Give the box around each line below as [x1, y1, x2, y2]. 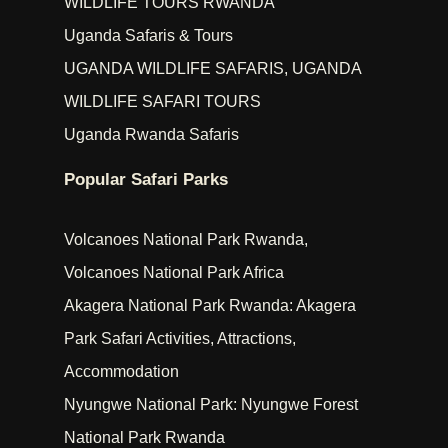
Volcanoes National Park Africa [64, 264, 284, 282]
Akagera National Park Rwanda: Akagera [64, 297, 356, 315]
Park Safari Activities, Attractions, [64, 330, 296, 348]
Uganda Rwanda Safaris [64, 126, 239, 144]
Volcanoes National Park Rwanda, [64, 231, 308, 249]
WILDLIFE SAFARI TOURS [64, 93, 261, 111]
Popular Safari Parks [64, 170, 228, 190]
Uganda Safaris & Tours [64, 27, 233, 45]
